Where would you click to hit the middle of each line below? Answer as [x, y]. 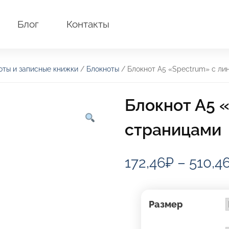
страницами [173, 129]
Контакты [88, 24]
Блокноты [103, 69]
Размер [166, 204]
